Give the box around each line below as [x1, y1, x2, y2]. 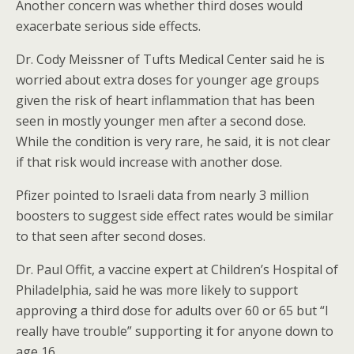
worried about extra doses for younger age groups [16, 71, 319, 88]
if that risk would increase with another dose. [16, 153, 282, 171]
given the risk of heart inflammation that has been [16, 92, 314, 109]
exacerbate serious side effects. [16, 17, 201, 35]
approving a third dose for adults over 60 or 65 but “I [16, 302, 329, 319]
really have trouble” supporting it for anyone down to [16, 322, 333, 340]
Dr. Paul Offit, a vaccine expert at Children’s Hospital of [16, 261, 338, 278]
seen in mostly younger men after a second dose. [16, 112, 306, 130]
